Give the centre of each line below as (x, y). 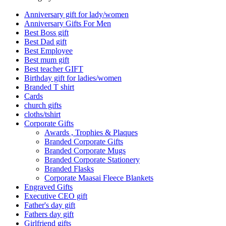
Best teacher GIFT (54, 69)
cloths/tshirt (42, 115)
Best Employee (48, 51)
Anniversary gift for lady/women (76, 15)
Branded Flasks (69, 169)
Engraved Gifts (48, 187)
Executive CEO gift (56, 196)
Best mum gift (47, 60)
